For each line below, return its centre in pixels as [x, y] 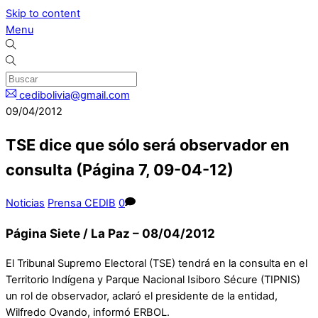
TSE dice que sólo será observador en [148, 145]
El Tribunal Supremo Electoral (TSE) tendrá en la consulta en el [157, 263]
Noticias [25, 203]
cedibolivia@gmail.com [74, 95]
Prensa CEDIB [82, 203]
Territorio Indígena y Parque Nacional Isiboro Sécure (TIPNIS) [153, 279]
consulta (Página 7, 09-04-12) [120, 170]
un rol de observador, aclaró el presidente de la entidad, [142, 296]
